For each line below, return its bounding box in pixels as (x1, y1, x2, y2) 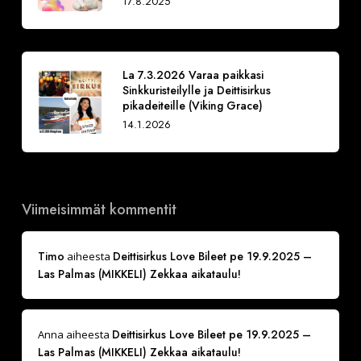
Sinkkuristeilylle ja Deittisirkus (122, 82, 271, 99)
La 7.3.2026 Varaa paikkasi (122, 67, 263, 84)
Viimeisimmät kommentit (21, 199, 176, 221)
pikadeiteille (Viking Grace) (122, 98, 263, 114)
